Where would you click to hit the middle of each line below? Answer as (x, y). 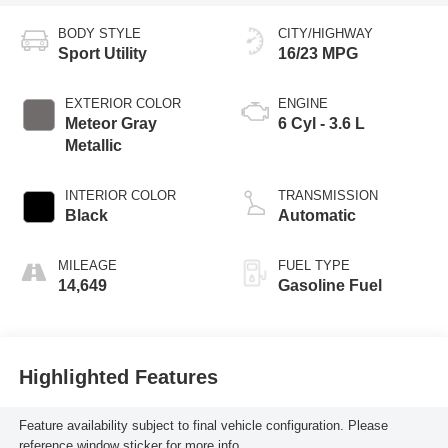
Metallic (93, 145)
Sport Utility (102, 53)
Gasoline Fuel (330, 285)
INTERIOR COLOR (120, 195)
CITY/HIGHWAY (325, 33)
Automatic (317, 215)
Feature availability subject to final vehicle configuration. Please (203, 426)
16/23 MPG (318, 53)
